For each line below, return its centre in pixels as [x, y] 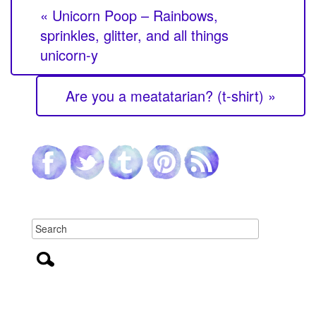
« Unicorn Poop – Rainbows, [129, 16]
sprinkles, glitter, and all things [134, 35]
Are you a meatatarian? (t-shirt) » [171, 96]
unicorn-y [69, 55]
